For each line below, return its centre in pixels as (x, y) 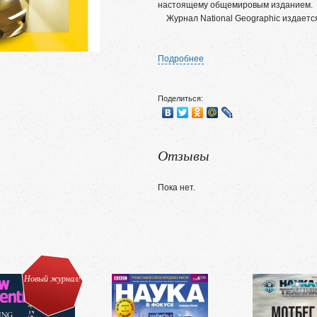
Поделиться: (180, 98)
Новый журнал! (52, 278)
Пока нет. (177, 188)
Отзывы (184, 155)
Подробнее (181, 59)
